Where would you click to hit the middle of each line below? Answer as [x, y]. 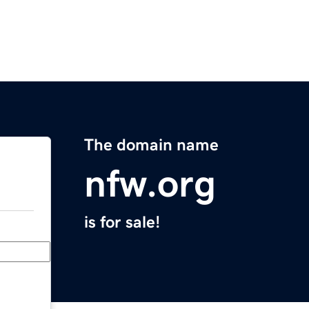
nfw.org [150, 184]
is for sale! [122, 222]
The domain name [151, 145]
